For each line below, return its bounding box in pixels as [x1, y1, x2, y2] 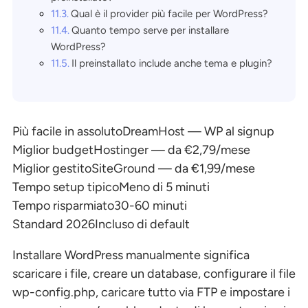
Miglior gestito [12, 160, 91, 176]
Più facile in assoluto [12, 123, 122, 139]
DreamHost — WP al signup [122, 123, 274, 139]
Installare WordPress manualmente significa [12, 247, 250, 263]
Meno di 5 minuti [119, 179, 210, 195]
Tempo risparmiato [12, 197, 114, 213]
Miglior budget [12, 142, 93, 157]
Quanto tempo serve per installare [71, 23, 229, 36]
